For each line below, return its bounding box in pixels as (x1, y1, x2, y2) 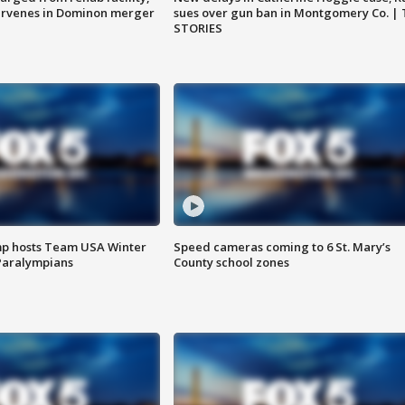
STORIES (173, 20, 222, 37)
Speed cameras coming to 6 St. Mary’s (173, 239, 391, 256)
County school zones (173, 254, 289, 271)
